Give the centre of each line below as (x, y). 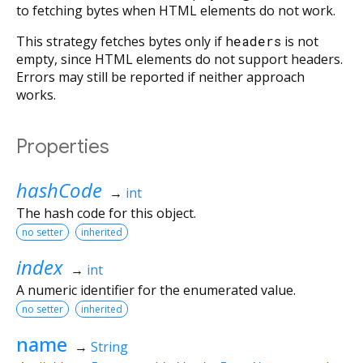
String (109, 346)
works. (36, 94)
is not (300, 41)
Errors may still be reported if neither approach (160, 77)
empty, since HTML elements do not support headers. (179, 59)
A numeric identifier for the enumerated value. (156, 290)
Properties (63, 146)
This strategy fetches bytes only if (121, 41)
